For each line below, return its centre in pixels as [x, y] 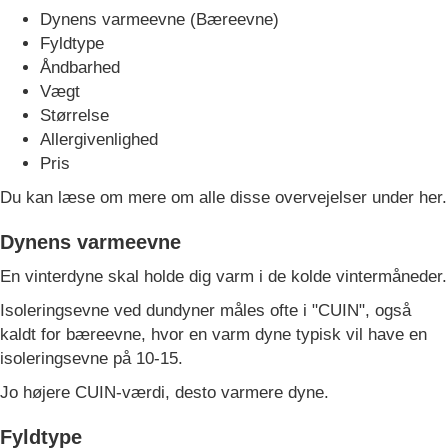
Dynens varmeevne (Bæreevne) [159, 19]
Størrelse [74, 115]
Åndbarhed [80, 67]
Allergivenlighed [99, 139]
